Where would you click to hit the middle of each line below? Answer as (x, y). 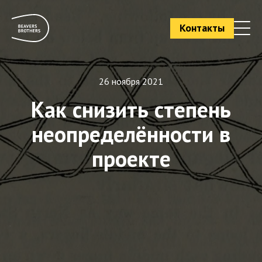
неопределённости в (131, 134)
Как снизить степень (131, 109)
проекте (131, 158)
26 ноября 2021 (131, 81)
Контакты (202, 27)
